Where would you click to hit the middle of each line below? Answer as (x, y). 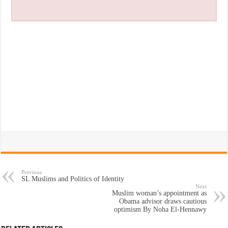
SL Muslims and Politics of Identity (73, 179)
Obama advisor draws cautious (163, 201)
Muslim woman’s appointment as (159, 193)
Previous (32, 172)
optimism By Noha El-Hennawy (160, 209)
